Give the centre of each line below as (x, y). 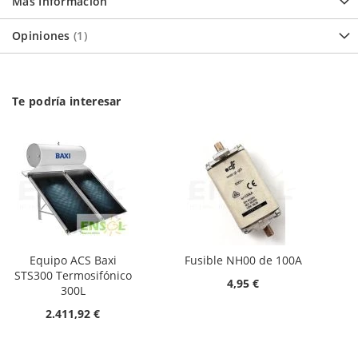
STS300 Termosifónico (73, 276)
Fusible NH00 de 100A (243, 261)
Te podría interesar (67, 101)
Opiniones (43, 36)
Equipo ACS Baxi (73, 261)
